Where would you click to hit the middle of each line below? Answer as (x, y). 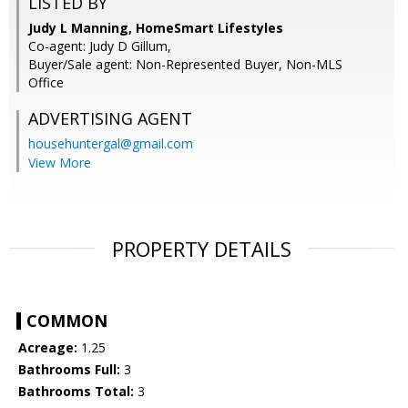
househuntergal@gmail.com (111, 144)
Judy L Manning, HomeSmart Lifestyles (156, 28)
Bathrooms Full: (69, 370)
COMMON (67, 321)
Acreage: (48, 348)
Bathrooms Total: (76, 392)
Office (46, 83)
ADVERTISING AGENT (110, 119)
